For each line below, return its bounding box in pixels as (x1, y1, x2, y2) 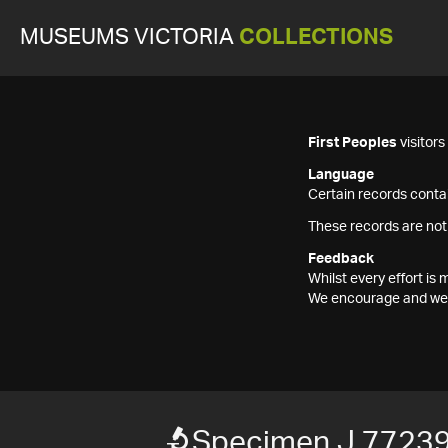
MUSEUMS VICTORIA (20, 27, 239, 48)
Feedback (308, 252, 374, 266)
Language (308, 168, 374, 182)
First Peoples (308, 136, 397, 150)
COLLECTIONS (239, 27, 393, 48)
